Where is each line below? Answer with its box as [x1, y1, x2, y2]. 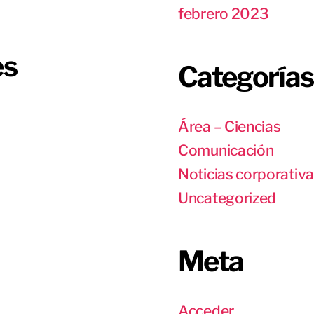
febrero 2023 [178, 5, 269, 22]
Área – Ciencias [178, 118, 281, 135]
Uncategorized [178, 189, 277, 207]
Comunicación [178, 142, 274, 159]
